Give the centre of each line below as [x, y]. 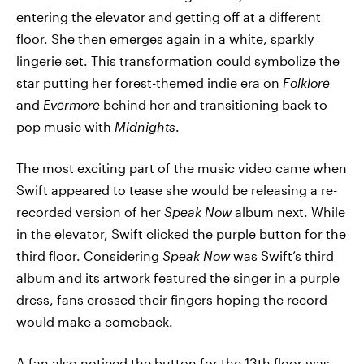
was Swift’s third [284, 255]
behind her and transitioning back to [214, 104]
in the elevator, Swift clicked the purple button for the [181, 233]
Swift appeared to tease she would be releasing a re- [177, 189]
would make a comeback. [95, 321]
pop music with [65, 126]
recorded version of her [90, 211]
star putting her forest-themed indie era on [149, 82]
